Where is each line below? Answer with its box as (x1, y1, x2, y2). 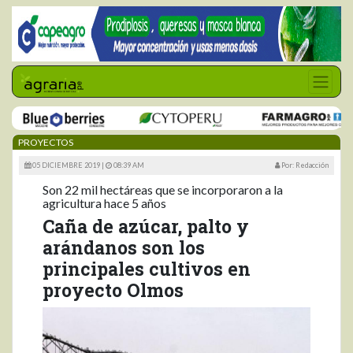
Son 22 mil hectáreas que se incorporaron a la (43, 182, 283, 197)
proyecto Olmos (43, 278, 184, 302)
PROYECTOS (18, 136, 73, 148)
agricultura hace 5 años (43, 195, 166, 210)
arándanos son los (43, 236, 205, 259)
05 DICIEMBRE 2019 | (31, 161, 106, 169)
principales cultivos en (43, 257, 251, 281)
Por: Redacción (280, 161, 329, 169)
